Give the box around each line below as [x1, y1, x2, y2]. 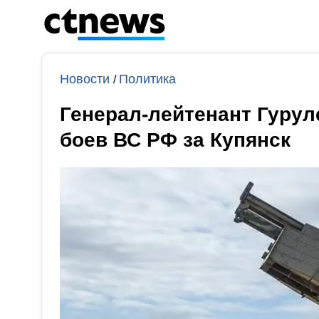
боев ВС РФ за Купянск [60, 129, 291, 151]
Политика [119, 72, 176, 86]
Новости [60, 72, 113, 86]
